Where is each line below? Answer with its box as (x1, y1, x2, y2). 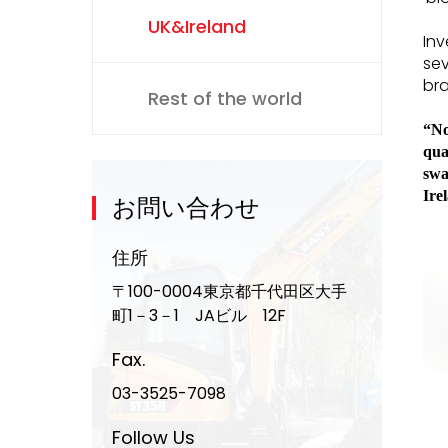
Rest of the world (148, 86, 302, 111)
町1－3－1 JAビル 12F (112, 304, 286, 327)
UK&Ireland (148, 14, 246, 39)
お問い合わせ (112, 191, 260, 224)
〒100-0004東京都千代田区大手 (112, 280, 347, 303)
